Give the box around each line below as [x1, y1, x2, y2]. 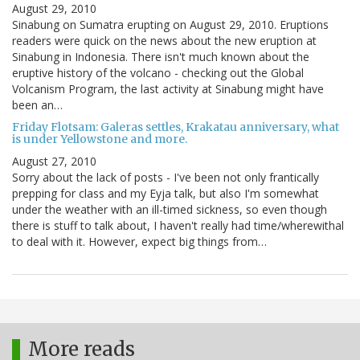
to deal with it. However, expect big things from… [12, 234, 267, 250]
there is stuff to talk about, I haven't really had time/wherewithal [12, 218, 344, 234]
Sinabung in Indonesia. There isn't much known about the [12, 49, 309, 65]
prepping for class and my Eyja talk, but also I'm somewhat [12, 186, 319, 202]
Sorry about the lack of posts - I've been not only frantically [12, 170, 319, 186]
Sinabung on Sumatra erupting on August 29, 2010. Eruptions [12, 17, 329, 33]
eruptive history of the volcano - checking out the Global [12, 65, 304, 81]
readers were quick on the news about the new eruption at [12, 33, 317, 49]
